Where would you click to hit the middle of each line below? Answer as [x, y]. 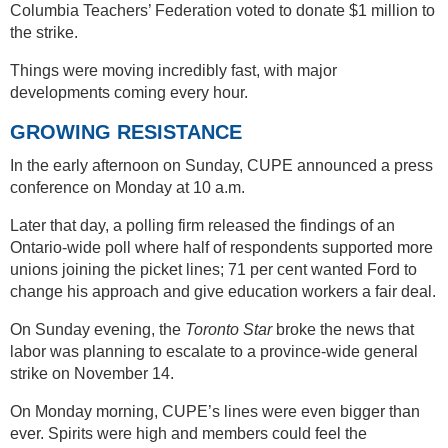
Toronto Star [228, 330]
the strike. [44, 33]
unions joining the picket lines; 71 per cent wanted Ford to [213, 270]
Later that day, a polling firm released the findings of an [202, 226]
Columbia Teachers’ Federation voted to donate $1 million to [222, 11]
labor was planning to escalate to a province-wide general [214, 352]
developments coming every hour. [129, 93]
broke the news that [343, 330]
